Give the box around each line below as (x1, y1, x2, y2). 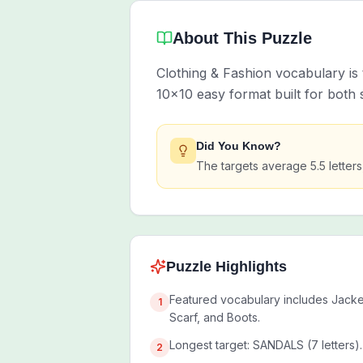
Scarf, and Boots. (169, 310, 260, 324)
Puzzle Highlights (166, 258, 287, 275)
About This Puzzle (173, 29, 312, 47)
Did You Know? (196, 139, 281, 152)
